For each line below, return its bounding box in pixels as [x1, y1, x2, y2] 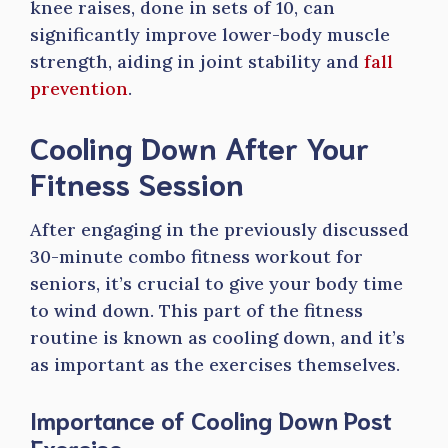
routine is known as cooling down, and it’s [30, 326, 405, 349]
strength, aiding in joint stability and [30, 50, 364, 73]
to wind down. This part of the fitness [30, 299, 363, 322]
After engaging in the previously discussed [30, 218, 409, 241]
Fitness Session [30, 163, 244, 202]
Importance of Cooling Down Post [30, 403, 392, 435]
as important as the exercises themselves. [30, 353, 400, 376]
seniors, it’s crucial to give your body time [30, 272, 403, 295]
